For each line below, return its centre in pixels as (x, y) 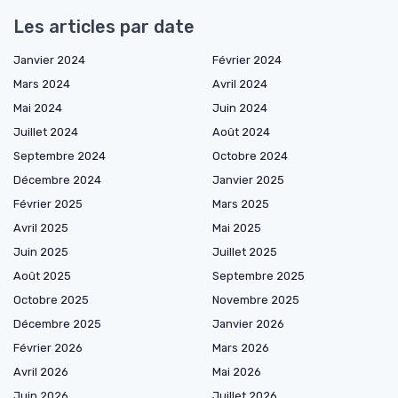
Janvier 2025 (248, 179)
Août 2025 (42, 275)
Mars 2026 (241, 347)
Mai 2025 (237, 227)
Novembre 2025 (256, 299)
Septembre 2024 (60, 155)
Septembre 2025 (259, 275)
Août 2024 (241, 131)
